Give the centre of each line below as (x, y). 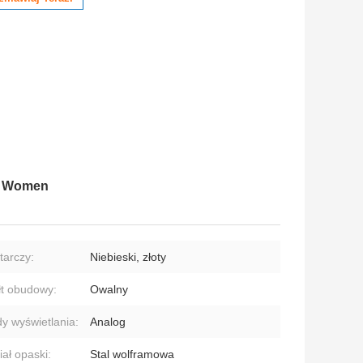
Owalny (109, 290)
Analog (108, 322)
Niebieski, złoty (128, 257)
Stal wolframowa (132, 354)
